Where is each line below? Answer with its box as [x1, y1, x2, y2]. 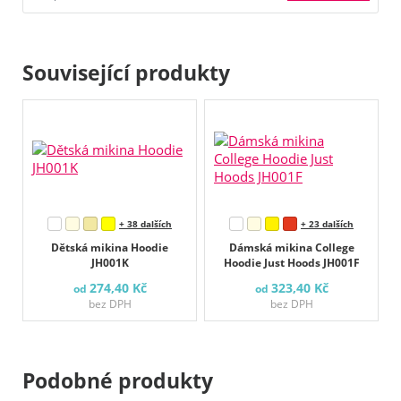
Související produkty [22, 58, 230, 88]
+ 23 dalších [301, 217, 354, 230]
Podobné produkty [22, 365, 213, 395]
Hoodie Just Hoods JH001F [223, 254, 360, 270]
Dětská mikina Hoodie [51, 239, 168, 255]
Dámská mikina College [228, 239, 354, 255]
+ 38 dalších [119, 217, 172, 230]
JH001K [90, 254, 129, 270]
